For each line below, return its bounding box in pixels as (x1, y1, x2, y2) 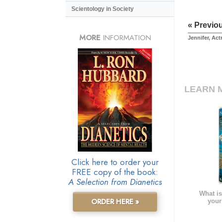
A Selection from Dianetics (68, 175, 162, 188)
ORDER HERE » (91, 196, 139, 207)
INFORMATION (100, 32, 151, 43)
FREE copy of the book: (72, 166, 158, 178)
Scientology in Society (71, 5, 134, 13)
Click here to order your (71, 156, 159, 168)
